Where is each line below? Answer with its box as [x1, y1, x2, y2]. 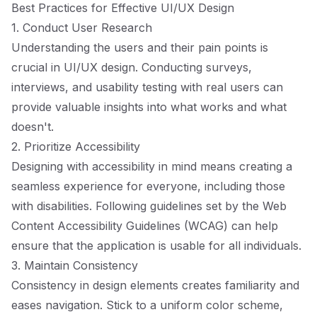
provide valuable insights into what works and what [11, 100, 287, 114]
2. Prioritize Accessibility [11, 139, 140, 154]
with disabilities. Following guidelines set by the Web [11, 199, 287, 213]
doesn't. [11, 120, 54, 134]
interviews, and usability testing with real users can [11, 80, 283, 94]
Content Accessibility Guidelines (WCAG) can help [11, 219, 278, 233]
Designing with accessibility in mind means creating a [11, 159, 292, 173]
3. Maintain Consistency [11, 258, 138, 272]
